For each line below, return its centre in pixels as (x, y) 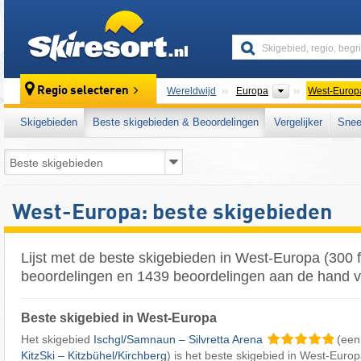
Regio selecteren (83, 91)
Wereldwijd (192, 91)
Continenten (318, 90)
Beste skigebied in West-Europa (119, 317)
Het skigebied (57, 339)
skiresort (214, 18)
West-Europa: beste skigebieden (172, 213)
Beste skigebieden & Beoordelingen (176, 122)
